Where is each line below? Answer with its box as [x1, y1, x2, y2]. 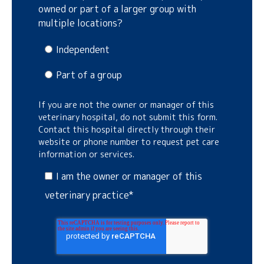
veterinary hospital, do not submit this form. [38, 111, 217, 123]
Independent [55, 43, 110, 57]
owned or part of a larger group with [38, 2, 196, 15]
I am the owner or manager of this [55, 170, 202, 183]
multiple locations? [38, 16, 123, 29]
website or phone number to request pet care [38, 136, 219, 148]
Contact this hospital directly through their [38, 124, 215, 136]
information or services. [38, 148, 134, 160]
